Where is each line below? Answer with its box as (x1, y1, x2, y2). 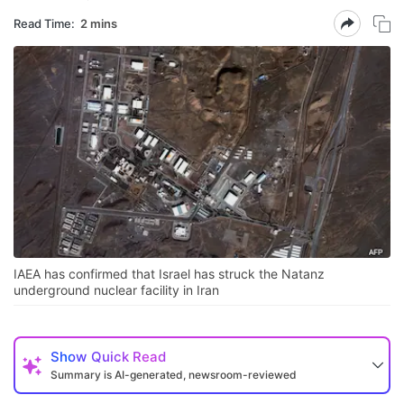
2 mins (80, 15, 117, 31)
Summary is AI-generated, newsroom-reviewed (50, 368, 297, 382)
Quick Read (91, 348, 166, 366)
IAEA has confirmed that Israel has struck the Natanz (14, 266, 325, 282)
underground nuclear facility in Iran (14, 282, 219, 298)
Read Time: (14, 15, 75, 31)
